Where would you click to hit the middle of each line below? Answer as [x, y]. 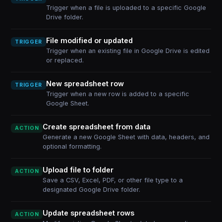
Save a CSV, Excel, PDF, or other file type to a [113, 180]
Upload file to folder [78, 170]
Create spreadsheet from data [97, 127]
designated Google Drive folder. [92, 190]
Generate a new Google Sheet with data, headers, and [126, 137]
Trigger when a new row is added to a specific [117, 94]
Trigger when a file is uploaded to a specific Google [126, 8]
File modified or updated [89, 40]
